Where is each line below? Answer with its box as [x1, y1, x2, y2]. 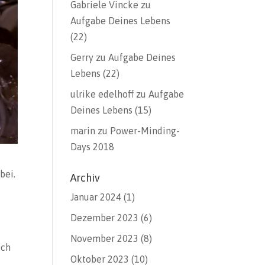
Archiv [70, 172, 101, 184]
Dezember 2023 [70, 212, 139, 223]
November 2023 [70, 233, 139, 244]
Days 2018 [70, 141, 115, 152]
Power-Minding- [110, 125, 180, 136]
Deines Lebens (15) [70, 105, 152, 115]
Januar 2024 [70, 192, 122, 202]
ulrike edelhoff [70, 89, 134, 99]
